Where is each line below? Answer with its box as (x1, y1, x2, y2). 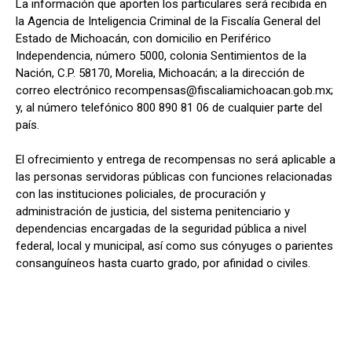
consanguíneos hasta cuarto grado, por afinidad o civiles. (16, 256, 310, 271)
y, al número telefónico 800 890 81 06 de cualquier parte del (16, 101, 322, 115)
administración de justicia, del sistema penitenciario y (16, 204, 290, 219)
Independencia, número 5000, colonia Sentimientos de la (16, 49, 306, 64)
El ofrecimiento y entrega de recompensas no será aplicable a (16, 152, 335, 167)
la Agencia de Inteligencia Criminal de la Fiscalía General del (16, 14, 321, 29)
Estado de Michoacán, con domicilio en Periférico (16, 31, 271, 46)
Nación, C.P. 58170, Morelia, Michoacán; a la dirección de (16, 66, 305, 81)
